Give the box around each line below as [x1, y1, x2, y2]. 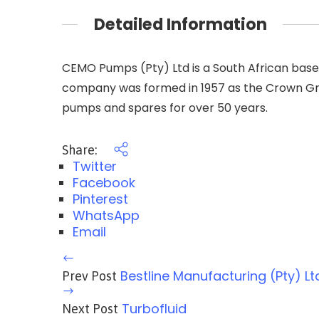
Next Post [62, 300, 118, 316]
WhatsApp [73, 206, 140, 224]
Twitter [73, 157, 117, 175]
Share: [62, 142, 100, 157]
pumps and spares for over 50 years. [62, 99, 268, 116]
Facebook [73, 173, 135, 192]
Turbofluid [122, 299, 187, 318]
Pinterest [73, 189, 128, 208]
